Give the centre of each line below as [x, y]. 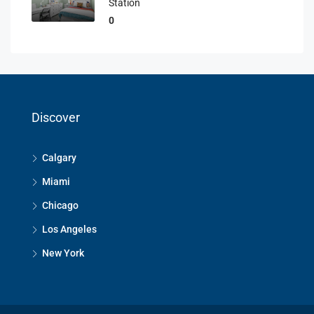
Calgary [59, 157]
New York [63, 253]
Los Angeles [69, 229]
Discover [56, 117]
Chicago [60, 205]
